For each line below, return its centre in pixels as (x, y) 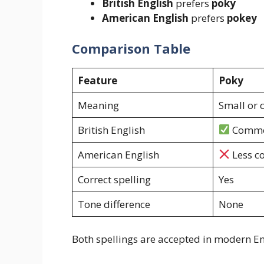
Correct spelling (114, 179)
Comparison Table (131, 48)
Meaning (98, 105)
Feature (97, 80)
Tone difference (114, 204)
